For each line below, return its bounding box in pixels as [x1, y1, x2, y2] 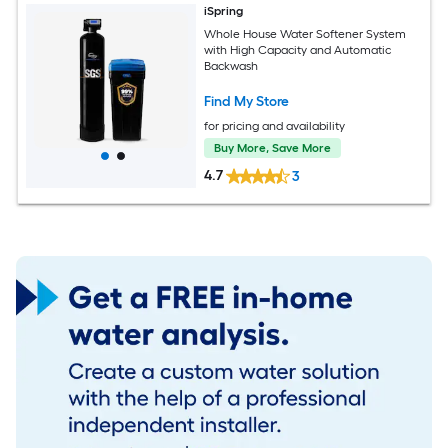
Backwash [204, 58, 259, 73]
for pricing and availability [204, 118, 346, 133]
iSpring [204, 4, 244, 19]
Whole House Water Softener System [204, 26, 407, 41]
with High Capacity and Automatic [204, 42, 392, 57]
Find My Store [204, 92, 290, 110]
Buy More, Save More [214, 140, 332, 155]
